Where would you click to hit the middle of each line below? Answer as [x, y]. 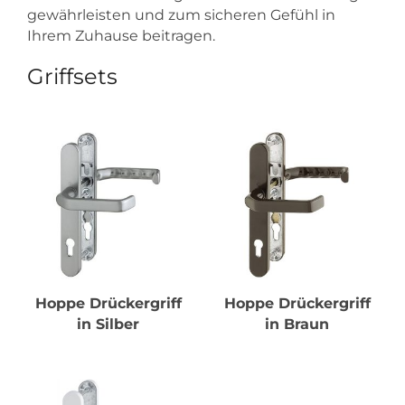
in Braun [297, 324]
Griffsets [72, 76]
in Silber [108, 324]
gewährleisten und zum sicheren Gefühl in [181, 14]
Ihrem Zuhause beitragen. [121, 35]
